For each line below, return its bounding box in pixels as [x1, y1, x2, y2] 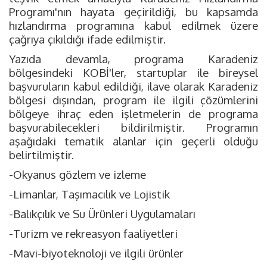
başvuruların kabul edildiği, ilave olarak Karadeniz [9, 79, 258, 93]
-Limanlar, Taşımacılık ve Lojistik [9, 187, 170, 201]
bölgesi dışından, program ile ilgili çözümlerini [9, 93, 258, 107]
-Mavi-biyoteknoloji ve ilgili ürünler [9, 246, 184, 260]
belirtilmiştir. [9, 148, 74, 162]
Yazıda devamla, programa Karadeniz [9, 52, 258, 66]
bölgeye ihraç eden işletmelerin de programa [9, 107, 258, 120]
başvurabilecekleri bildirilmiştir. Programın [9, 120, 258, 134]
